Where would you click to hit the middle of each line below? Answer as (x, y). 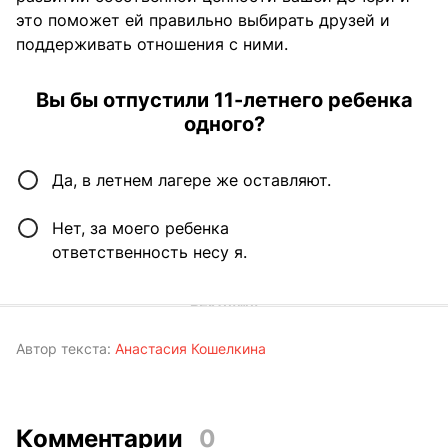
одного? (224, 123)
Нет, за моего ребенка (140, 227)
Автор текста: (63, 348)
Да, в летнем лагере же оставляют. (191, 179)
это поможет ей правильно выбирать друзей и (203, 19)
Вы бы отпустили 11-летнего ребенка (224, 99)
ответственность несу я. (149, 251)
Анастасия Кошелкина (190, 348)
